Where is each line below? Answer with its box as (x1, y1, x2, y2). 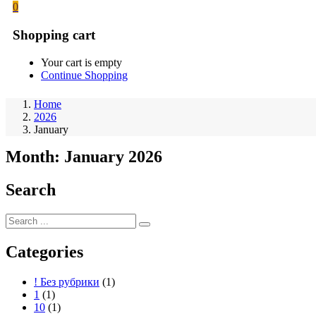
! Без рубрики (34, 275, 99, 288)
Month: (6, 147, 64, 166)
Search (6, 180, 56, 199)
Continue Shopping (41, 68, 128, 81)
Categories (6, 242, 83, 261)
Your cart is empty (41, 56, 122, 68)
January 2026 (64, 147, 162, 166)
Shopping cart (13, 28, 95, 43)
